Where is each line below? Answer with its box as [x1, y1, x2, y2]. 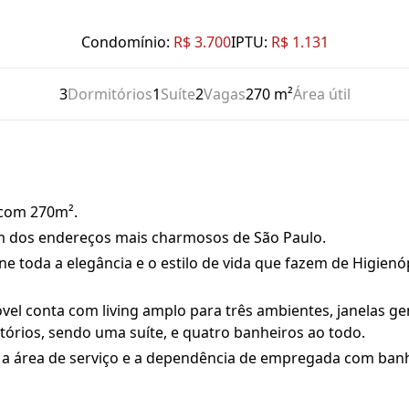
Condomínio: [80, 32, 170, 52]
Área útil [292, 84, 351, 104]
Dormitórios [67, 84, 152, 104]
